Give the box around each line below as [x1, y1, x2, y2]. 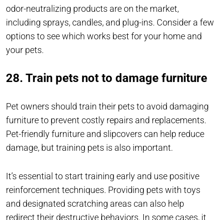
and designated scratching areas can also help [6, 198, 184, 209]
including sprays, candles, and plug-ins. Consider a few [6, 17, 214, 28]
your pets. [6, 45, 44, 55]
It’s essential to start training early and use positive [6, 171, 199, 182]
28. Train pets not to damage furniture [6, 71, 207, 85]
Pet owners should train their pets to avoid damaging [6, 101, 209, 112]
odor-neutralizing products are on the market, [6, 3, 179, 14]
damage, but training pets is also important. [6, 142, 175, 153]
